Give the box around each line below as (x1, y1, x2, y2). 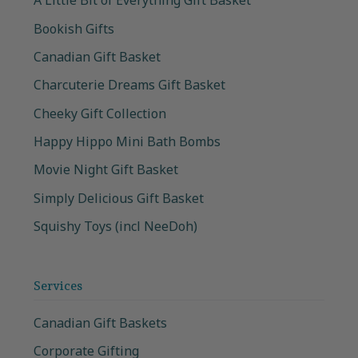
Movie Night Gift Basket (34, 161, 178, 179)
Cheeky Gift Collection (34, 104, 166, 122)
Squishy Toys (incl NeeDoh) (34, 217, 197, 235)
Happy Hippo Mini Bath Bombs (34, 132, 221, 150)
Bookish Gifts (34, 19, 114, 38)
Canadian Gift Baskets (34, 314, 167, 332)
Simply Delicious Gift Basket (34, 189, 204, 207)
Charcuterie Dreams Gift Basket (34, 76, 225, 94)
